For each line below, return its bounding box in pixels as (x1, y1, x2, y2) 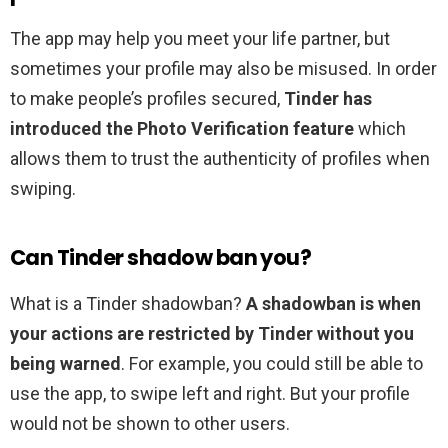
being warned (10, 353, 121, 375)
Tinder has (284, 88, 372, 110)
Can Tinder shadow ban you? (10, 243, 312, 273)
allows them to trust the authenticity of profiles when (10, 148, 430, 170)
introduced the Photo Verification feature (10, 118, 354, 140)
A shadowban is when (246, 293, 421, 315)
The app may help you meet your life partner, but (10, 28, 390, 50)
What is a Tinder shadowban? (10, 293, 246, 315)
